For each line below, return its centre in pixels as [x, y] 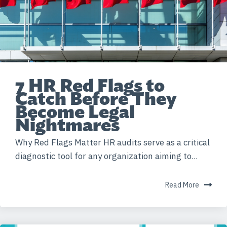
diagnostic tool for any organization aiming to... [106, 156]
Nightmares [67, 125]
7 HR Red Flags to [90, 85]
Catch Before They [96, 99]
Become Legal [75, 112]
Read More [182, 185]
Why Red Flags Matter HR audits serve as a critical [112, 142]
